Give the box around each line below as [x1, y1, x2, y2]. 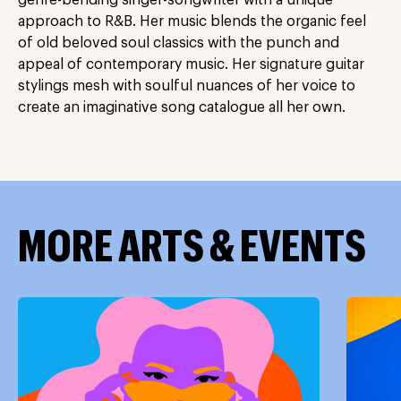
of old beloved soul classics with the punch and [18, 36, 339, 50]
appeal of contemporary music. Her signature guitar [18, 57, 364, 72]
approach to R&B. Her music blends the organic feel [18, 14, 366, 29]
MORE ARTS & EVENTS [18, 226, 366, 269]
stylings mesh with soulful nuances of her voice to [18, 79, 355, 93]
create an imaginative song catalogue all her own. [18, 100, 346, 115]
